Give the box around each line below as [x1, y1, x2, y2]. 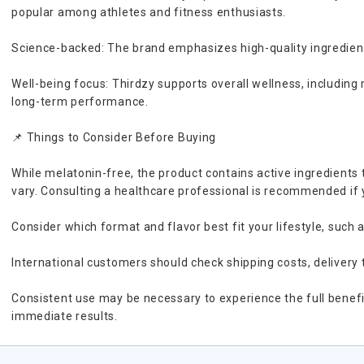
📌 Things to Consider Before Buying [11, 131, 217, 144]
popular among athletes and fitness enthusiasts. [11, 6, 287, 19]
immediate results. [11, 310, 118, 323]
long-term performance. [11, 95, 149, 108]
